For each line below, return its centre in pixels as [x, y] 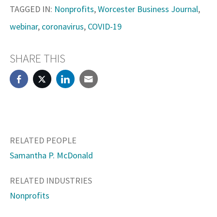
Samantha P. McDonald [51, 155]
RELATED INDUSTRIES [51, 180]
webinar [24, 26]
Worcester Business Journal [148, 9]
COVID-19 [105, 26]
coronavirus [63, 26]
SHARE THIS [38, 58]
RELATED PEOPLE [43, 140]
